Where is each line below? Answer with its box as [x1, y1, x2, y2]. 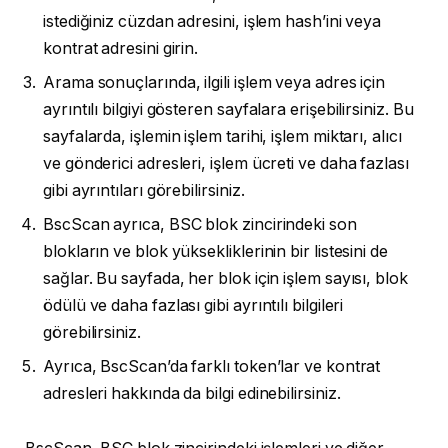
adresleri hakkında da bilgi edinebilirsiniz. [43, 383, 341, 403]
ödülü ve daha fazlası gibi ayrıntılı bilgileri [43, 295, 344, 315]
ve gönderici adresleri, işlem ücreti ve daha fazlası [43, 153, 409, 173]
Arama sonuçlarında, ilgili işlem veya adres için [43, 72, 386, 92]
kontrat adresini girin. [43, 38, 199, 58]
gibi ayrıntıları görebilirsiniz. [43, 180, 245, 200]
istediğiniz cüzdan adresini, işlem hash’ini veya [43, 11, 382, 31]
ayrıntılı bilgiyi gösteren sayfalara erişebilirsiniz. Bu [43, 99, 414, 119]
